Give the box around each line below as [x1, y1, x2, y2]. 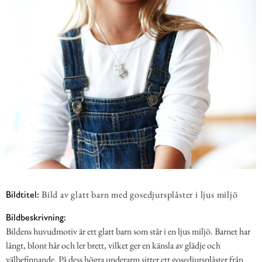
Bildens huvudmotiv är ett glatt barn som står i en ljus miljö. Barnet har [6, 225, 250, 237]
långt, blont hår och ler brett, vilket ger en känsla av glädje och [6, 239, 220, 251]
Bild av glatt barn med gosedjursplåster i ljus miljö [42, 188, 238, 201]
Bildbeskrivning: [6, 211, 66, 223]
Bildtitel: [6, 189, 39, 201]
